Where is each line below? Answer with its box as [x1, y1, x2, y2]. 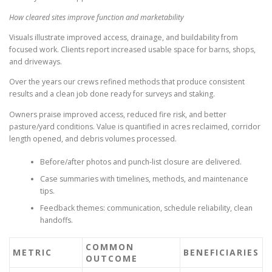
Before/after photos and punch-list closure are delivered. [39, 156, 242, 167]
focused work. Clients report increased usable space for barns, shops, [9, 44, 256, 55]
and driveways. [9, 56, 62, 67]
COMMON [86, 241, 134, 253]
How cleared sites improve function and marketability [9, 12, 184, 23]
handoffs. [39, 214, 73, 225]
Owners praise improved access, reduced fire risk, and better [9, 109, 226, 120]
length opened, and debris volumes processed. [9, 133, 177, 144]
